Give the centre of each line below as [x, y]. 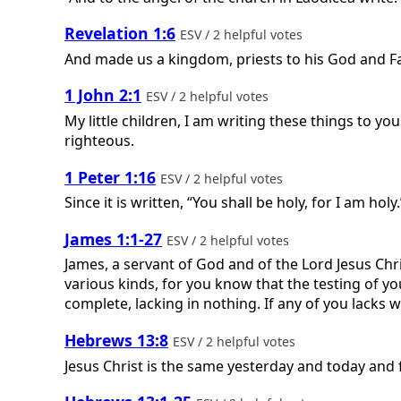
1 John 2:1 [103, 95]
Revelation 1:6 [120, 34]
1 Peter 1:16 [110, 177]
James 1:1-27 [113, 239]
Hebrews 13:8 [116, 340]
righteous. [99, 140]
